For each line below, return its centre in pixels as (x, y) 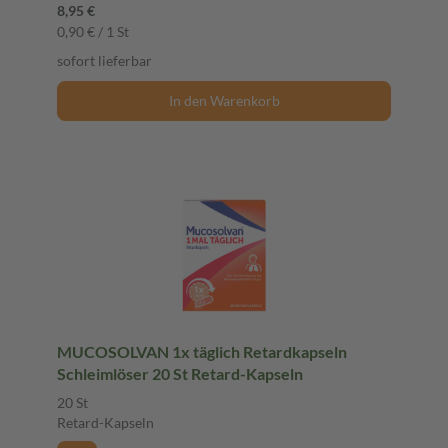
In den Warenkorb (224, 100)
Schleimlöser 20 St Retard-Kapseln (227, 373)
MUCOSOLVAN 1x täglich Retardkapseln (202, 351)
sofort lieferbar (104, 60)
